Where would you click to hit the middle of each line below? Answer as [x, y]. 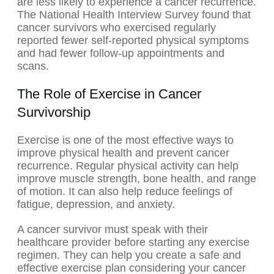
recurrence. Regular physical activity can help [128, 166]
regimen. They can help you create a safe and [129, 255]
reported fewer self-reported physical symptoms [133, 41]
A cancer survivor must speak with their [113, 230]
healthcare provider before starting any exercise [133, 243]
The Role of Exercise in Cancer [109, 94]
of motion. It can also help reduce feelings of [125, 192]
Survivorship [54, 113]
